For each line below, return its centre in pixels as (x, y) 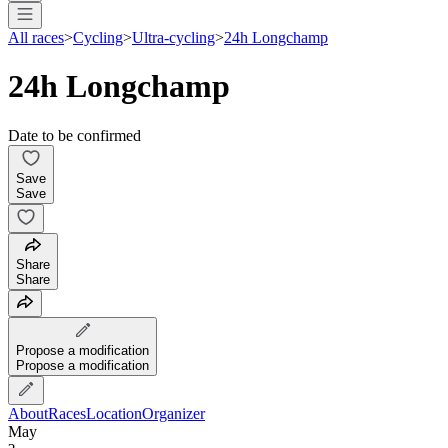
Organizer (173, 413)
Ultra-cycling (173, 37)
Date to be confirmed (74, 135)
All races (36, 37)
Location (114, 413)
